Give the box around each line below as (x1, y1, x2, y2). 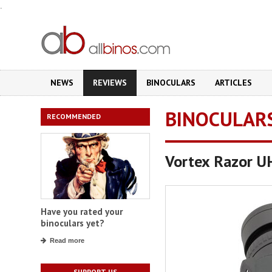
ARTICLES (215, 77, 252, 88)
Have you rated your (41, 206, 123, 218)
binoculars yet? (41, 217, 104, 229)
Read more (50, 237, 84, 245)
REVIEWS (93, 77, 127, 88)
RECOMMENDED (47, 112, 101, 121)
